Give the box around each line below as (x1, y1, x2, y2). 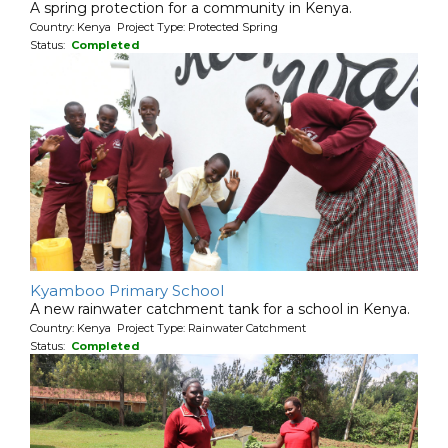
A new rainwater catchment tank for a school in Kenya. (30, 299, 410, 318)
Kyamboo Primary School (30, 280, 224, 300)
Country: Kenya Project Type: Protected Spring (30, 19, 278, 34)
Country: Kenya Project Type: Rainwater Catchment (30, 320, 306, 335)
